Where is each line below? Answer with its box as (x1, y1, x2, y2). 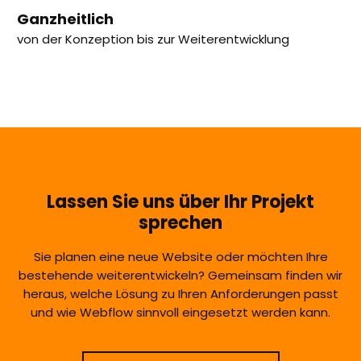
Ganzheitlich (17, 8, 114, 29)
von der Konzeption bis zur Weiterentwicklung (17, 30, 289, 48)
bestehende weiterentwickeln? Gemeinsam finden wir (19, 266, 342, 284)
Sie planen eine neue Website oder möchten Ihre (33, 247, 328, 265)
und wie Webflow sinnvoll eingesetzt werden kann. (31, 303, 330, 321)
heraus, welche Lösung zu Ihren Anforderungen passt (23, 284, 338, 302)
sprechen (139, 210, 222, 235)
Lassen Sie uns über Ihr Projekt (47, 189, 314, 214)
